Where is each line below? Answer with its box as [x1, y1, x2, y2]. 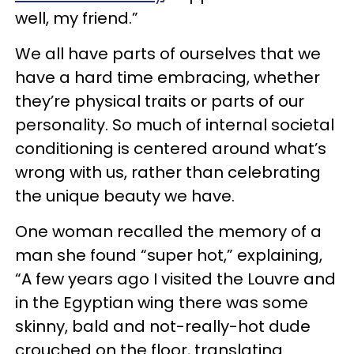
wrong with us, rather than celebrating [15, 161, 321, 183]
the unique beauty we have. [15, 185, 235, 207]
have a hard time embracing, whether [15, 66, 320, 88]
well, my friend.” [15, 7, 142, 29]
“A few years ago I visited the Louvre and [15, 268, 336, 290]
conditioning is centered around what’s [15, 137, 326, 160]
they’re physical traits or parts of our [15, 90, 304, 112]
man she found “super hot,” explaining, [15, 244, 322, 266]
